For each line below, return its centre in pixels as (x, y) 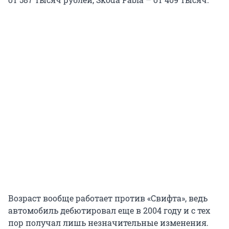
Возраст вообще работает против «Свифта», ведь (108, 198)
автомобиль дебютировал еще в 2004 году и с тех (109, 210)
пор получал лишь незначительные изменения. (108, 222)
